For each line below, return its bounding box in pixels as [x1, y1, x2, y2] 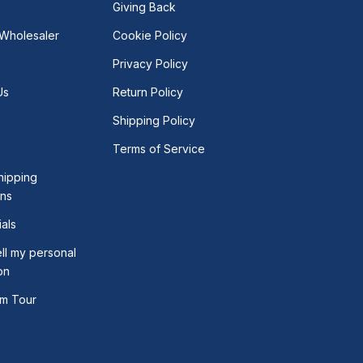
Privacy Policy [113, 56, 188, 70]
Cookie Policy [113, 28, 187, 42]
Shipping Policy [113, 113, 195, 127]
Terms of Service [113, 141, 205, 156]
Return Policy [113, 84, 183, 99]
